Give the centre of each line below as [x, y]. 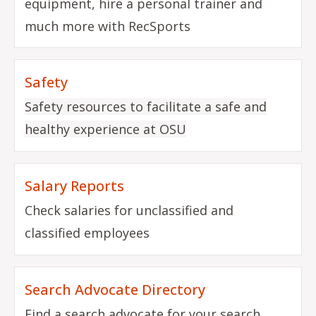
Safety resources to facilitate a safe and [146, 107]
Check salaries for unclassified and [129, 211]
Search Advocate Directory [115, 289]
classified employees [87, 233]
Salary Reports [75, 186]
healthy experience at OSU [106, 129]
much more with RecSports [108, 26]
